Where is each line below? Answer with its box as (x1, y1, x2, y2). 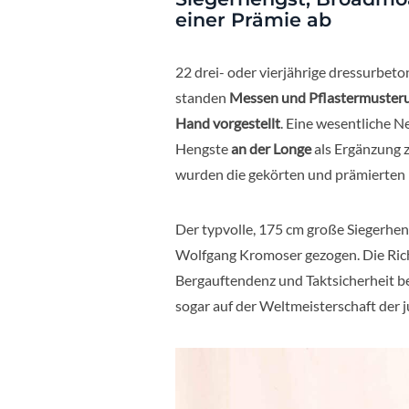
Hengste (175, 140, 231, 158)
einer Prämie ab (175, 8, 331, 32)
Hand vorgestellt (175, 114, 280, 132)
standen (175, 89, 229, 107)
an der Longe (231, 140, 311, 158)
